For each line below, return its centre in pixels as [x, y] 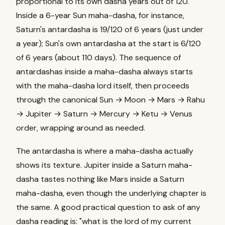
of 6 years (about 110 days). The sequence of [98, 58]
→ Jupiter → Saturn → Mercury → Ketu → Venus [104, 114]
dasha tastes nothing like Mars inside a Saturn [100, 179]
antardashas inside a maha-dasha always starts [104, 72]
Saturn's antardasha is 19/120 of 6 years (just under [110, 29]
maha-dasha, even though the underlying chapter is [111, 193]
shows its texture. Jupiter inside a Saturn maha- [104, 165]
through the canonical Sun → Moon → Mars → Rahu [110, 100]
